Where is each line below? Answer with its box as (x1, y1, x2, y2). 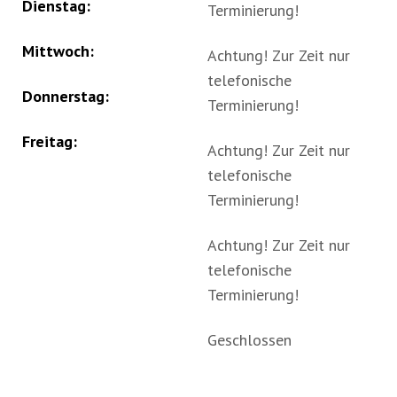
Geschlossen (207, 330, 292, 350)
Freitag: (22, 131, 77, 152)
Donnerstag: (22, 86, 109, 106)
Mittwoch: (22, 41, 94, 61)
